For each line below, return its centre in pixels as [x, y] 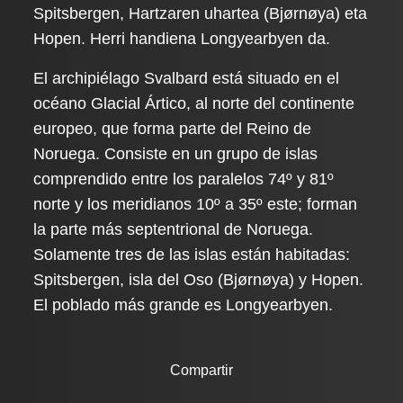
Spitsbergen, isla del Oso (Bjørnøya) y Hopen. [199, 280]
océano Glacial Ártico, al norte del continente [194, 103]
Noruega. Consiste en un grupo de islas [176, 154]
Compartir [201, 370]
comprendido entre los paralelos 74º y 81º [184, 179]
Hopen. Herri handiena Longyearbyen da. [182, 39]
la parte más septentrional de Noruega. [174, 229]
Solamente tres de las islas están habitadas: [192, 255]
